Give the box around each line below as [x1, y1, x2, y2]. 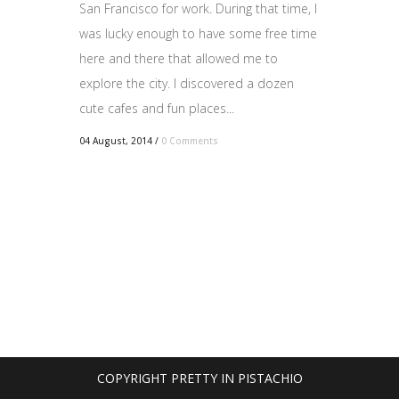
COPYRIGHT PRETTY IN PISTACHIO [96, 370, 303, 387]
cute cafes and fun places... [79, 99, 234, 117]
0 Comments [161, 134, 218, 147]
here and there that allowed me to [79, 49, 278, 67]
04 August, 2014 [79, 134, 152, 147]
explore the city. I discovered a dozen [79, 74, 294, 92]
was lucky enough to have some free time [79, 24, 317, 42]
